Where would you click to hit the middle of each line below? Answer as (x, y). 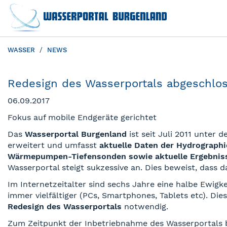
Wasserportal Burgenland (76, 134)
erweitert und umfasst (53, 145)
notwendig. (145, 206)
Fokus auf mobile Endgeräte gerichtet (82, 117)
